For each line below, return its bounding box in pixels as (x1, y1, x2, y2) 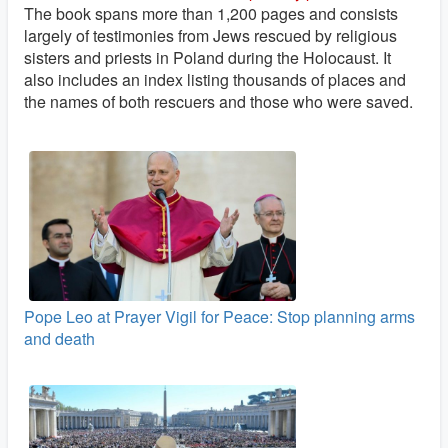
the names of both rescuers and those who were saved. (24, 89, 413, 113)
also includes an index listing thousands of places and (24, 67, 406, 91)
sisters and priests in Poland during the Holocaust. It (24, 45, 391, 69)
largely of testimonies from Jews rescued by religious (24, 23, 397, 47)
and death (24, 326, 95, 350)
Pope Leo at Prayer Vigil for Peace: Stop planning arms (24, 304, 415, 328)
